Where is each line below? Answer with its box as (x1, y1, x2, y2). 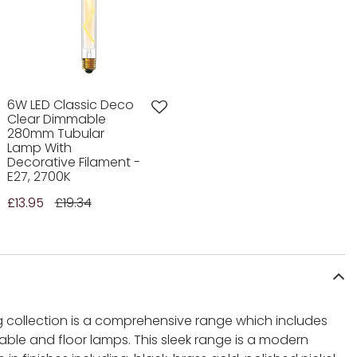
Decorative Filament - (6, 153, 140, 172)
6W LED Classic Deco (6, 96, 134, 115)
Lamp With (6, 139, 72, 158)
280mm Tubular (6, 124, 104, 143)
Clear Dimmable (6, 110, 106, 129)
